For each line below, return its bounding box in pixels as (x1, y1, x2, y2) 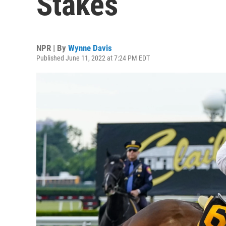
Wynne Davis (68, 43, 112, 53)
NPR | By (36, 43, 68, 53)
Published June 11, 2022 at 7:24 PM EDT (36, 54, 150, 62)
